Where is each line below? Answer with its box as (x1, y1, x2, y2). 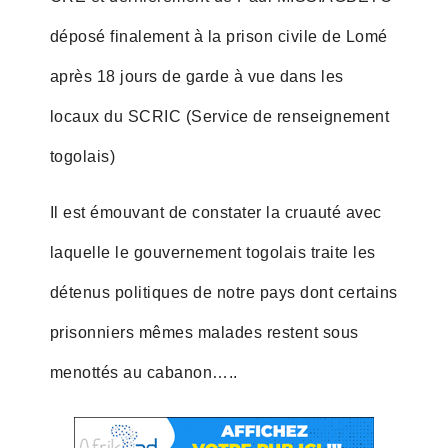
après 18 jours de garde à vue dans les (49, 67, 344, 85)
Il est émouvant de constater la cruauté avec (49, 203, 382, 221)
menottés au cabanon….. (49, 363, 238, 381)
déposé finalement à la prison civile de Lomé (49, 27, 388, 45)
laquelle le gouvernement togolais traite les (49, 243, 376, 261)
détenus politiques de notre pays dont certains (49, 283, 398, 301)
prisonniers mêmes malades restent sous (49, 323, 359, 341)
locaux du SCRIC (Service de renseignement (49, 107, 390, 125)
